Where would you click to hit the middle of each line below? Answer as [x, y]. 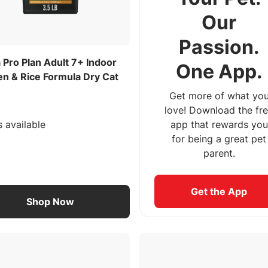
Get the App [219, 192]
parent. [219, 153]
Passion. [219, 47]
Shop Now [51, 202]
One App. [219, 72]
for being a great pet [219, 139]
